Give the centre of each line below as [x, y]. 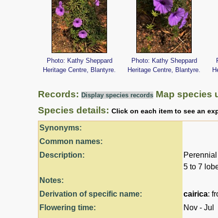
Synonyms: [61, 127]
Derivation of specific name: [91, 194]
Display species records [117, 95]
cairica [196, 194]
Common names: [71, 141]
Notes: [52, 180]
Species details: [75, 110]
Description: [62, 155]
